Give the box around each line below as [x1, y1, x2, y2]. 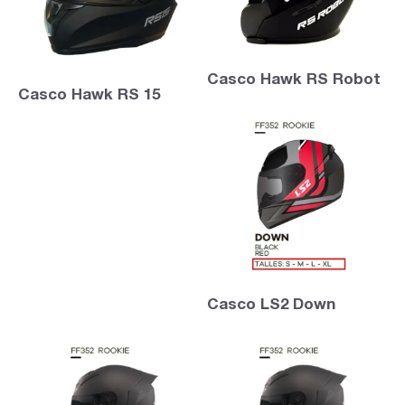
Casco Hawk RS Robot [207, 72, 381, 89]
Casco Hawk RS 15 [18, 89, 160, 105]
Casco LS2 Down [207, 297, 335, 314]
